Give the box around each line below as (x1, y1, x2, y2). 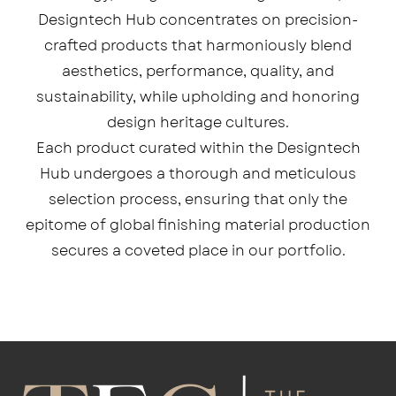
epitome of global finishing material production (26, 215, 370, 236)
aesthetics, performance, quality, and (62, 61, 334, 82)
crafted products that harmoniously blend (44, 35, 352, 57)
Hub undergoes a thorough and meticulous (40, 164, 356, 185)
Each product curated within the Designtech (35, 138, 361, 159)
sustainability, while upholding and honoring (36, 87, 360, 108)
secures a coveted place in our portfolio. (50, 240, 346, 262)
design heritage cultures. (107, 112, 289, 133)
